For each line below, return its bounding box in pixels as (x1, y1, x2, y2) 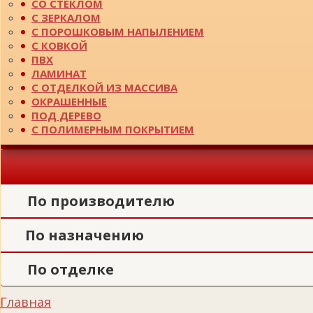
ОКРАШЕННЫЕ (31, 94, 107, 108)
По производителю (27, 191, 175, 210)
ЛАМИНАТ (31, 66, 87, 80)
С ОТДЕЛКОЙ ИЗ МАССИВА (31, 80, 177, 94)
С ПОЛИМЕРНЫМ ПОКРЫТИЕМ (31, 122, 194, 136)
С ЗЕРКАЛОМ (31, 10, 101, 24)
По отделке (27, 260, 114, 279)
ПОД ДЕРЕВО (31, 108, 101, 122)
